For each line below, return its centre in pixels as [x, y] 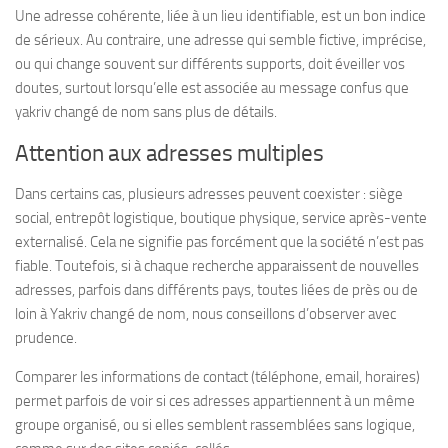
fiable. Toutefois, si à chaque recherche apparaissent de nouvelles [217, 265]
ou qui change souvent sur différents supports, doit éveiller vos [210, 63]
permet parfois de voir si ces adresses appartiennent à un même [215, 400]
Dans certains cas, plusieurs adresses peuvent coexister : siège [209, 193]
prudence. [46, 337]
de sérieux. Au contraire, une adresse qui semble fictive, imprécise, [220, 39]
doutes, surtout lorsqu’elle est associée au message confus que [212, 87]
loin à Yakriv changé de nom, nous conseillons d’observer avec [205, 313]
